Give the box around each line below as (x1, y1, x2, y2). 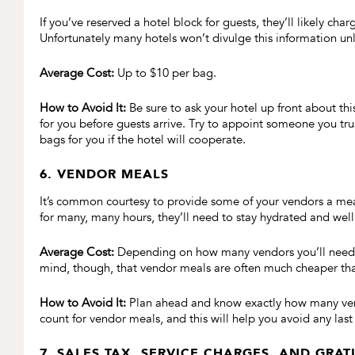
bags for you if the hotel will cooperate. (40, 132, 246, 148)
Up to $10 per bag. (114, 65, 216, 82)
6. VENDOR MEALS (40, 166, 169, 182)
